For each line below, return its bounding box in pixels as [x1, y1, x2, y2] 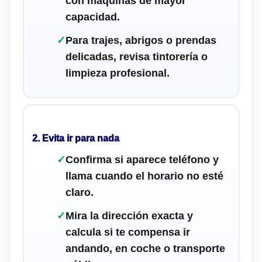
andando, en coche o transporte [65, 242, 225, 254]
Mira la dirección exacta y [65, 209, 193, 222]
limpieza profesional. [65, 67, 170, 79]
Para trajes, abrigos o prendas [65, 34, 216, 46]
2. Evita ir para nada [32, 133, 119, 143]
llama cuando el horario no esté [65, 170, 223, 182]
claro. [65, 186, 94, 198]
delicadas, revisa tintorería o [65, 50, 208, 63]
